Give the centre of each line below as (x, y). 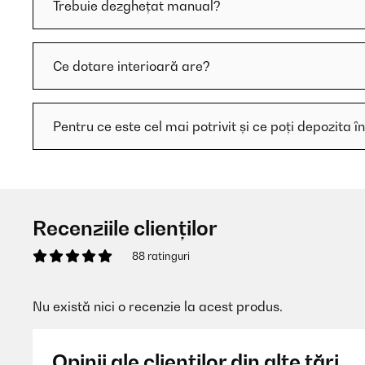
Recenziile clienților (125, 228)
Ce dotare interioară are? (132, 66)
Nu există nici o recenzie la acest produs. (158, 306)
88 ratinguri (161, 256)
